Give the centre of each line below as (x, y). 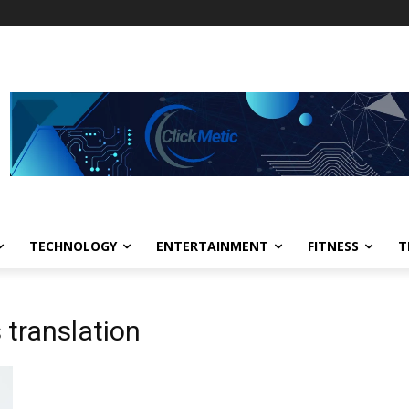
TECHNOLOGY (73, 246)
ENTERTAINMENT (212, 246)
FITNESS (333, 246)
